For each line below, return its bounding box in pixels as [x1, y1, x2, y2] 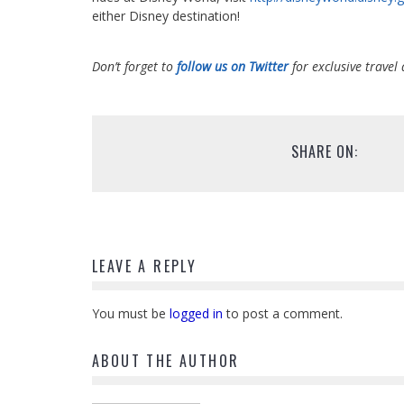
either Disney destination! [92, 7, 240, 25]
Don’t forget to [92, 58, 177, 76]
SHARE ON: [290, 141, 358, 163]
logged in [170, 305, 223, 323]
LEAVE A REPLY [92, 255, 197, 278]
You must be [92, 305, 170, 323]
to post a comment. [223, 305, 343, 323]
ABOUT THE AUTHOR [92, 350, 240, 372]
